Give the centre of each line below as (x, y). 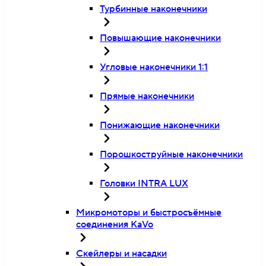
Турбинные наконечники (153, 9)
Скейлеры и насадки (121, 254)
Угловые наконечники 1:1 (154, 67)
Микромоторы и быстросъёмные (149, 213)
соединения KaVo (115, 224)
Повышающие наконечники (160, 38)
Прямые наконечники (147, 96)
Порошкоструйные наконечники (171, 154)
